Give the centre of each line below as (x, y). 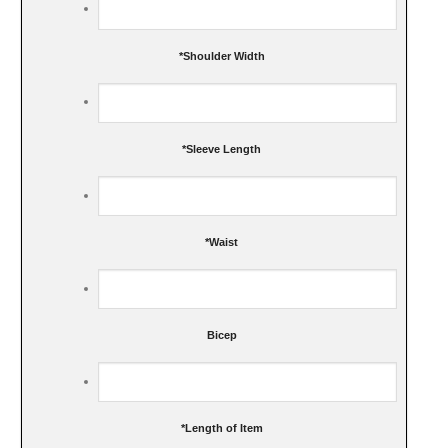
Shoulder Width (223, 55)
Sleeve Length (224, 148)
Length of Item (223, 427)
